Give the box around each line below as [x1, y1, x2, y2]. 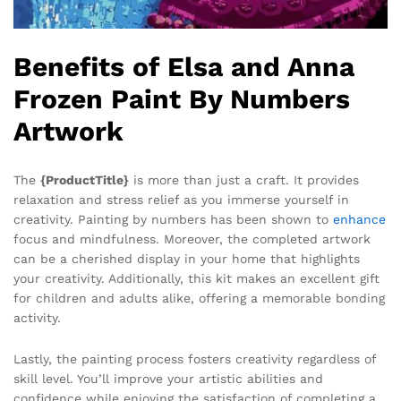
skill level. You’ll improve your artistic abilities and [13, 371, 323, 386]
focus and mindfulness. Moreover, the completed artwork [13, 232, 371, 247]
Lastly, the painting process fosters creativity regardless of [13, 351, 376, 366]
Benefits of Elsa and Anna [13, 51, 354, 83]
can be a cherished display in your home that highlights [13, 252, 360, 267]
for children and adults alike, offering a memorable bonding [13, 291, 385, 306]
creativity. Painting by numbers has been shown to [13, 212, 333, 227]
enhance [333, 212, 386, 227]
